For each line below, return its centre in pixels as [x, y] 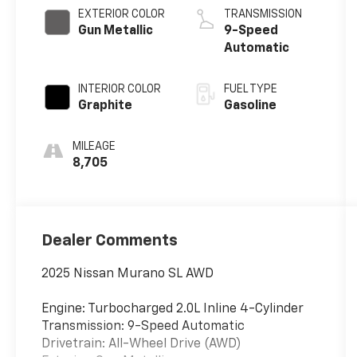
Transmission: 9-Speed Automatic [143, 326]
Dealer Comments [110, 240]
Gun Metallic [116, 31]
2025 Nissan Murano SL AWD [128, 274]
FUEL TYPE [250, 90]
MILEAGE [94, 147]
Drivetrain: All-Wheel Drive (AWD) [142, 344]
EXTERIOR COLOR [122, 15]
